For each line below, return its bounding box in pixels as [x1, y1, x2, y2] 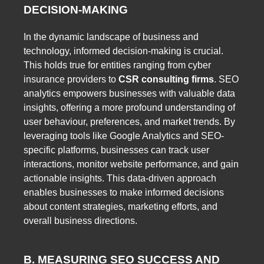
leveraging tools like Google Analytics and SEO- [24, 131, 224, 141]
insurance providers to [24, 74, 118, 85]
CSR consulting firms [118, 74, 214, 85]
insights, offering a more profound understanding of [24, 103, 235, 113]
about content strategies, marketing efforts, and [24, 202, 217, 212]
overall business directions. [24, 216, 137, 226]
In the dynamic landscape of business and [24, 32, 199, 42]
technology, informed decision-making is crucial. [24, 46, 223, 57]
